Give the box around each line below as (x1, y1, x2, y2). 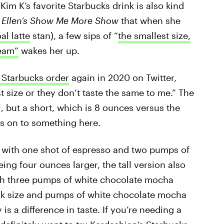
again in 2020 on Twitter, (68, 72, 176, 83)
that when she (120, 15, 180, 26)
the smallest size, (117, 30, 190, 41)
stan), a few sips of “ (29, 30, 118, 41)
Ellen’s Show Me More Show (1, 15, 121, 26)
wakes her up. (18, 45, 79, 56)
